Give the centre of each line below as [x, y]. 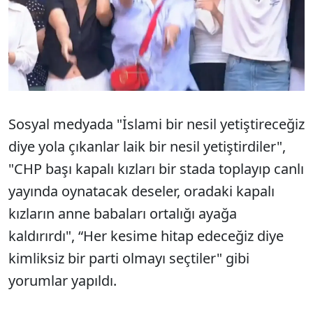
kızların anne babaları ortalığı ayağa [123, 213]
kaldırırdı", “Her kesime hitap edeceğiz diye [146, 235]
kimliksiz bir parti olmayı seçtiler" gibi [129, 258]
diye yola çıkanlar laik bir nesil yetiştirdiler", [147, 146]
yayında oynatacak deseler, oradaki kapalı [141, 191]
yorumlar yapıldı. [63, 280]
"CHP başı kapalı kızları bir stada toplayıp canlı [156, 168]
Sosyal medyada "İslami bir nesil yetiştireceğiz [156, 124]
